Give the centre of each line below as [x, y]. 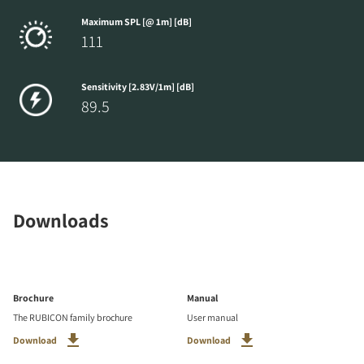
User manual [212, 318]
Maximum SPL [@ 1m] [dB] [136, 22]
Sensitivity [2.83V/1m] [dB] [138, 87]
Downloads [61, 221]
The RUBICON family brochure [73, 318]
